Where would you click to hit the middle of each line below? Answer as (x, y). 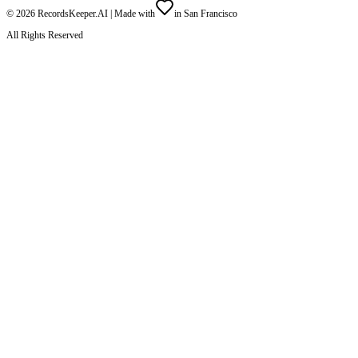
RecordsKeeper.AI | (75, 13)
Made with (135, 13)
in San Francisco (206, 13)
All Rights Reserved (45, 35)
